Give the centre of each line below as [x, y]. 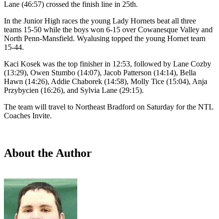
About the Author [48, 153]
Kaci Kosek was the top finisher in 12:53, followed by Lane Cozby [108, 64]
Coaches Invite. [28, 115]
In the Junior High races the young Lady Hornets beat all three [100, 21]
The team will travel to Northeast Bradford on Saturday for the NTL [109, 107]
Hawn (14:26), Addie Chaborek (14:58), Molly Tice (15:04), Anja [106, 81]
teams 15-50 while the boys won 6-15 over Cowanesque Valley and [108, 29]
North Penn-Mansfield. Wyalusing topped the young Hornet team [105, 38]
